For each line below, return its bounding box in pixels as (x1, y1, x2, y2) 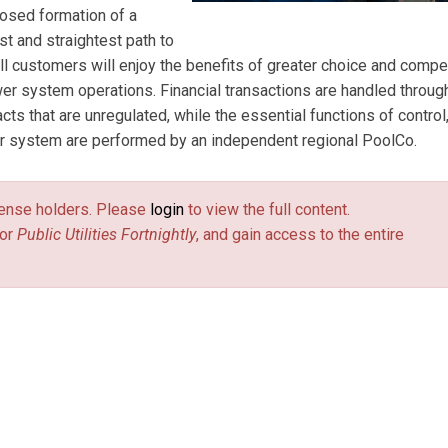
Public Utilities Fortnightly (17, 225, 196, 244)
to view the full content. (184, 200, 350, 219)
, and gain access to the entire (196, 225, 404, 244)
